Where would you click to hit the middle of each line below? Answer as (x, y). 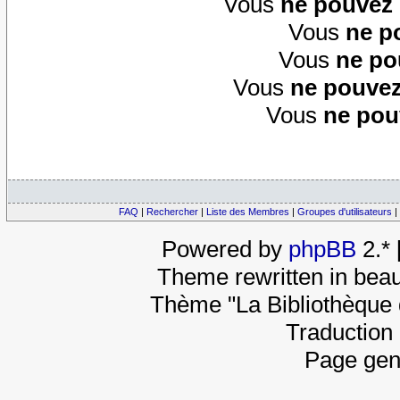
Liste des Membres (248, 212)
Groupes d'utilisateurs (345, 212)
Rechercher (172, 212)
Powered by (225, 250)
